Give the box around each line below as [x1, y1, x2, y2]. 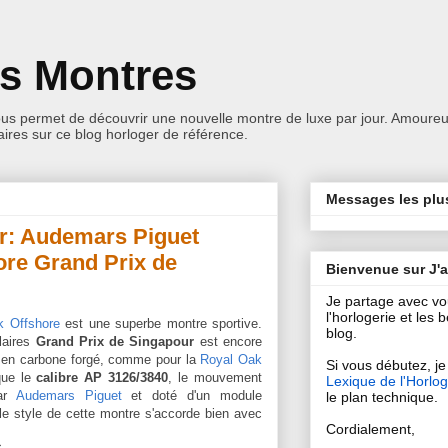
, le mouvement [168, 370, 263, 385]
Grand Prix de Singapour [35, 334, 200, 349]
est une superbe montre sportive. [59, 316, 263, 331]
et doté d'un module [121, 388, 262, 403]
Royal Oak [200, 352, 263, 367]
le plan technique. [326, 388, 438, 405]
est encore [199, 334, 263, 349]
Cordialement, [326, 420, 415, 437]
